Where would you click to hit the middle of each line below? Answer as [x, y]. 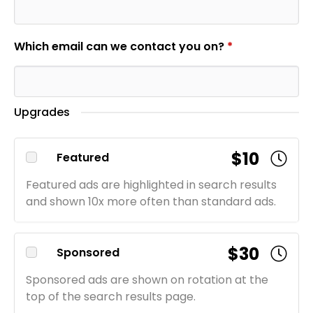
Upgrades [42, 112]
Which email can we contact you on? [121, 46]
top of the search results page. [111, 297]
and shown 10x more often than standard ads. [151, 202]
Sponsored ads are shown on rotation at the [147, 280]
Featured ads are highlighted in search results [151, 185]
